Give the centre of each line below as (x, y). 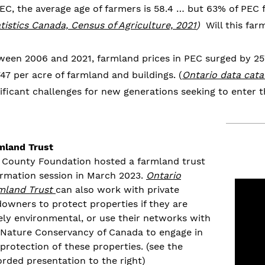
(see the (164, 246)
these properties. (105, 246)
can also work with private (117, 190)
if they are (164, 204)
